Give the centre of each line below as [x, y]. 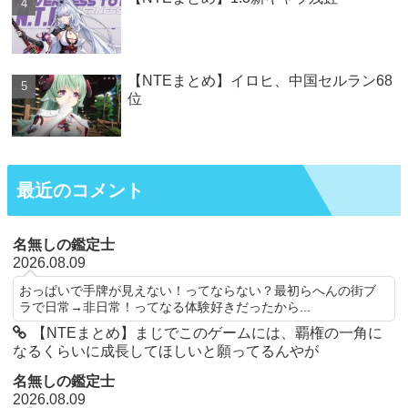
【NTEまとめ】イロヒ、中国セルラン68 [260, 81]
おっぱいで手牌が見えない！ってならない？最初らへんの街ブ [198, 291]
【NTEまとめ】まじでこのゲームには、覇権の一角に [208, 333]
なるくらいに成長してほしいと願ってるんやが [166, 352]
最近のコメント [80, 190]
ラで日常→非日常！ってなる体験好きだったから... [165, 307]
